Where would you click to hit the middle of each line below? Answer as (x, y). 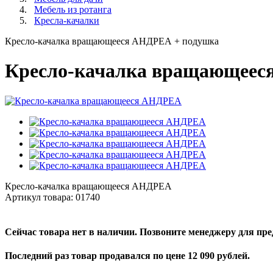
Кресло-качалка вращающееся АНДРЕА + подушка (112, 41)
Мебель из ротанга (73, 9)
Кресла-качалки (67, 20)
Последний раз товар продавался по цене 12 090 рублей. (127, 256)
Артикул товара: (40, 197)
